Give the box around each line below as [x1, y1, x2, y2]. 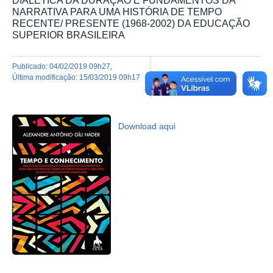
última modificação [18, 73, 76, 81]
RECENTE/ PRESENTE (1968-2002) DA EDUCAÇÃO [12, 18, 250, 29]
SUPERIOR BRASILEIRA [12, 29, 125, 41]
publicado [17, 62, 46, 70]
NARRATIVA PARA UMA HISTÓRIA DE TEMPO [12, 6, 222, 18]
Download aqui [118, 121, 176, 131]
